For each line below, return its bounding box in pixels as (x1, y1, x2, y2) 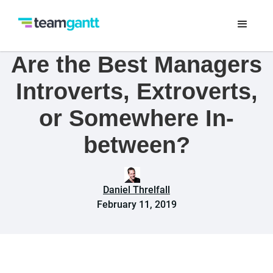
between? (83, 132, 190, 158)
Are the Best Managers (11, 52, 262, 77)
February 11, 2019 (96, 199, 177, 210)
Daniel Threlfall (103, 184, 170, 196)
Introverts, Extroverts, (15, 79, 258, 104)
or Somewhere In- (39, 105, 234, 131)
